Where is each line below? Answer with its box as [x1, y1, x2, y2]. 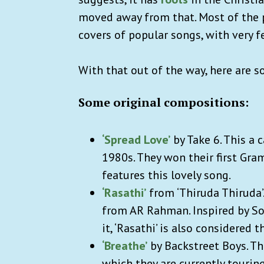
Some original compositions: [78, 94, 249, 110]
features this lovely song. [102, 167, 236, 183]
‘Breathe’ [102, 237, 147, 253]
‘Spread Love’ [102, 131, 170, 147]
